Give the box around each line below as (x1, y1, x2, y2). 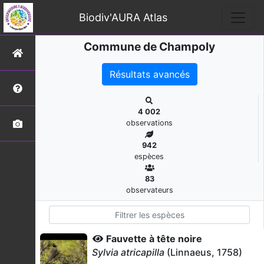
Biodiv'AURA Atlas (78, 11, 167, 24)
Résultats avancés (109, 68, 190, 80)
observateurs (126, 186, 173, 194)
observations (126, 118, 173, 127)
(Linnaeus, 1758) (164, 246, 242, 258)
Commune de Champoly (84, 39, 215, 54)
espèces (134, 152, 164, 161)
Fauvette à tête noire (106, 233, 202, 245)
